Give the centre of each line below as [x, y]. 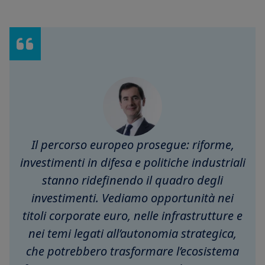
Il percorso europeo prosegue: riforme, [132, 145]
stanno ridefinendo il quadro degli [132, 180]
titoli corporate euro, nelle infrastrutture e [132, 216]
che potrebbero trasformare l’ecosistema [132, 251]
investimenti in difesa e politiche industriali [132, 163]
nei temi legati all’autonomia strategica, [132, 234]
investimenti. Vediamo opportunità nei [132, 198]
